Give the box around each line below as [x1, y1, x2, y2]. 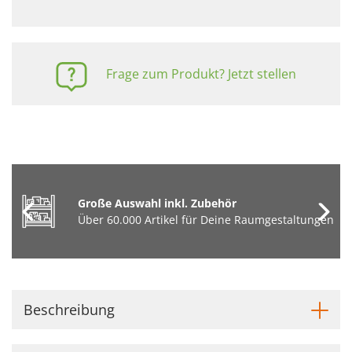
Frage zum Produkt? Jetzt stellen [106, 65, 296, 82]
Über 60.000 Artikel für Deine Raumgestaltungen [77, 212, 334, 227]
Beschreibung [24, 299, 115, 319]
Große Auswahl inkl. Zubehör [77, 196, 236, 211]
